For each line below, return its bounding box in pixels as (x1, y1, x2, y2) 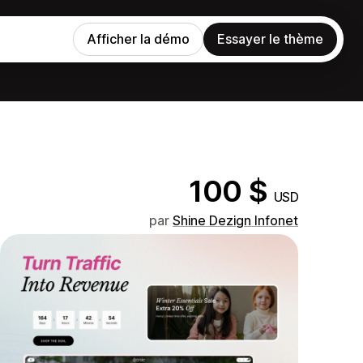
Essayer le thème (217, 31, 323, 47)
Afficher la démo (87, 31, 190, 47)
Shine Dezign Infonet (173, 212, 298, 228)
